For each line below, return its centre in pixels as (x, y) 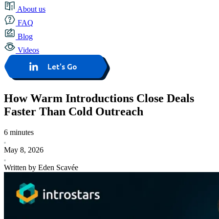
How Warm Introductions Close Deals (99, 98)
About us (31, 9)
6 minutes (19, 132)
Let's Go (63, 66)
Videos (27, 50)
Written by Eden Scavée (41, 167)
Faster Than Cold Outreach (74, 111)
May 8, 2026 (24, 150)
